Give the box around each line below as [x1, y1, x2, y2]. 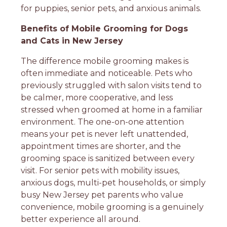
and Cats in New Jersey [21, 35, 124, 46]
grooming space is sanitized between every [21, 153, 195, 163]
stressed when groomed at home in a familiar [21, 104, 203, 115]
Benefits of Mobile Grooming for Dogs [21, 23, 188, 33]
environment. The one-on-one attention [21, 117, 184, 127]
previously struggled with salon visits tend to [21, 80, 202, 90]
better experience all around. [21, 214, 141, 224]
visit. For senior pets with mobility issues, [21, 165, 180, 175]
